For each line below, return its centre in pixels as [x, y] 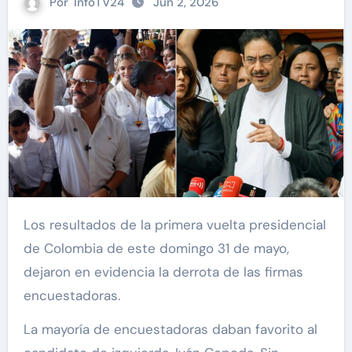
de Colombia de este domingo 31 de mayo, [156, 249]
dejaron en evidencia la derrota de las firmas [163, 272]
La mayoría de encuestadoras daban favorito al [170, 330]
